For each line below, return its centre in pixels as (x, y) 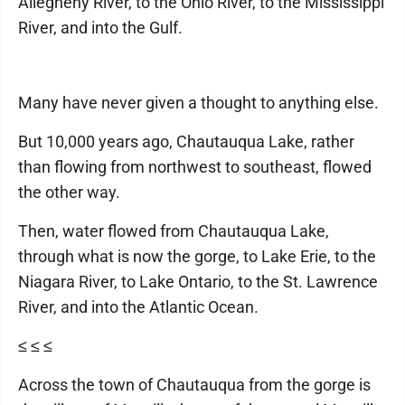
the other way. (69, 192)
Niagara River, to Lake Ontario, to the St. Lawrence (198, 282)
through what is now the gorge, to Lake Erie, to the (197, 256)
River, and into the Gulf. (100, 28)
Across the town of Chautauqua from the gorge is (194, 385)
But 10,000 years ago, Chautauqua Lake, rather (186, 141)
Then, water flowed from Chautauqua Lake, (174, 231)
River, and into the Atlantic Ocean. (138, 307)
